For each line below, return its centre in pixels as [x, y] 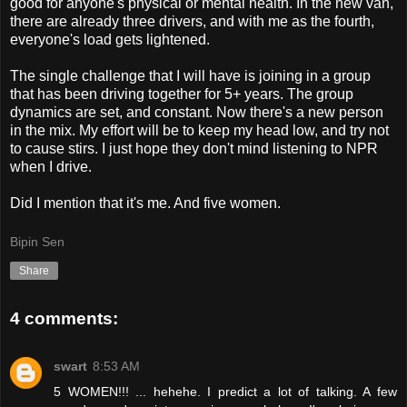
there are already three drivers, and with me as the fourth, [192, 21]
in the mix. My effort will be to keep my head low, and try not [199, 130]
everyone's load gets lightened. [110, 39]
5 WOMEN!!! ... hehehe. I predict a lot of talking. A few [225, 391]
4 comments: [64, 319]
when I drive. [51, 166]
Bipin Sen [37, 242]
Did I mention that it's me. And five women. [145, 203]
